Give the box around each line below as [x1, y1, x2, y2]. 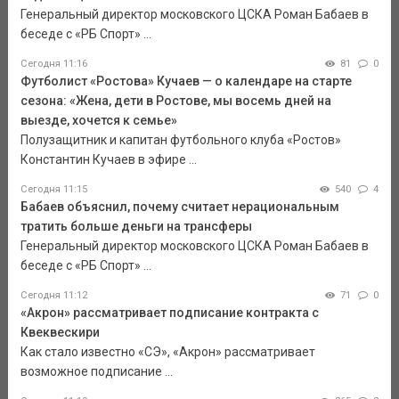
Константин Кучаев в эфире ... [20, 151, 197, 167]
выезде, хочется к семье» [20, 112, 177, 127]
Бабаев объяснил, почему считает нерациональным [20, 199, 339, 214]
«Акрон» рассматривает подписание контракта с [20, 305, 319, 320]
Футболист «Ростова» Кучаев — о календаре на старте [20, 73, 352, 88]
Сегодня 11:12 [20, 289, 87, 301]
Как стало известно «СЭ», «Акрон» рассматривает [20, 344, 315, 359]
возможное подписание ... [20, 363, 173, 379]
